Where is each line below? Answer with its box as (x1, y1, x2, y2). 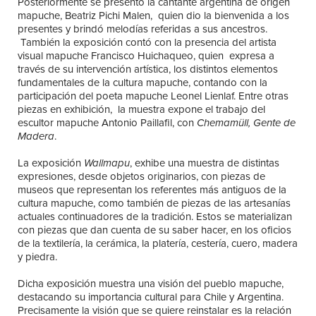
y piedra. (18, 250, 57, 263)
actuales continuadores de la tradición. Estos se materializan (18, 209, 292, 223)
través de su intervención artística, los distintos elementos (18, 63, 278, 76)
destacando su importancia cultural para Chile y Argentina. (18, 290, 284, 303)
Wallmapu (84, 156, 130, 169)
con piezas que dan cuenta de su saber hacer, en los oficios (18, 223, 291, 236)
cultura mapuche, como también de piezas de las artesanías (18, 196, 291, 209)
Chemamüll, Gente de (194, 116, 296, 130)
